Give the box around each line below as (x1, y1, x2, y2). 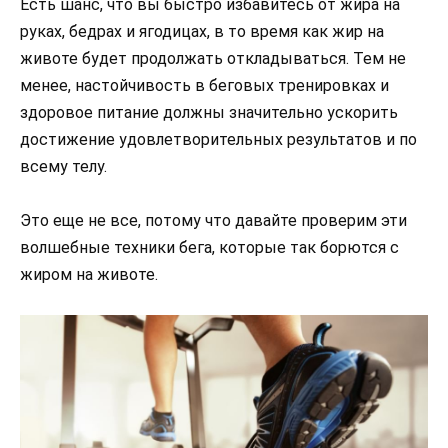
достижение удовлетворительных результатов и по (20, 129, 417, 149)
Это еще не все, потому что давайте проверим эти (20, 211, 407, 230)
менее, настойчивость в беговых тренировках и (20, 75, 389, 95)
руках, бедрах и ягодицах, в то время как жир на (20, 21, 384, 41)
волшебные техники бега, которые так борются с (20, 238, 399, 257)
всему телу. (20, 156, 107, 176)
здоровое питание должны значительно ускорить (20, 102, 398, 122)
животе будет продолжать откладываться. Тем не (20, 48, 406, 68)
